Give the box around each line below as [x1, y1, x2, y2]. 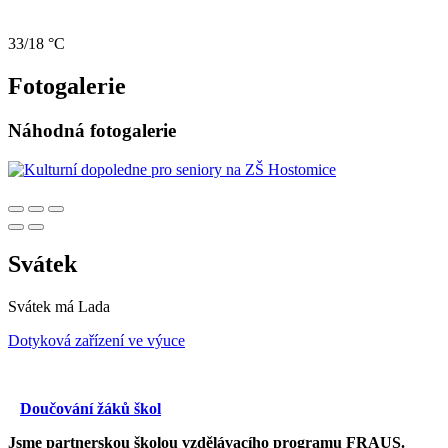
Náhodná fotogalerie [8, 120, 176, 141]
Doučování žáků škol [20, 399, 161, 417]
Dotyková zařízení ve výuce [8, 331, 185, 349]
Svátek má [8, 297, 78, 315]
